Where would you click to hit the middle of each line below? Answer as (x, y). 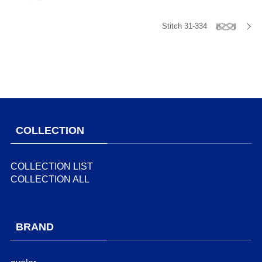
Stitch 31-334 (184, 26)
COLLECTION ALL (50, 179)
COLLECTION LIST (51, 166)
